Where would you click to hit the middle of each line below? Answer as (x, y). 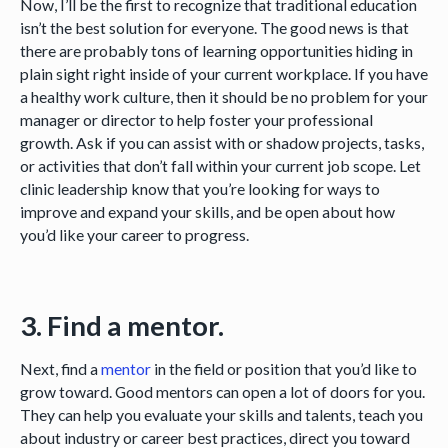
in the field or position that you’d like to (283, 369)
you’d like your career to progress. (135, 234)
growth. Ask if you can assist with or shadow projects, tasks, (221, 142)
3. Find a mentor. (124, 325)
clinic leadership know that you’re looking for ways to (199, 188)
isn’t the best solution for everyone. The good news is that (214, 27)
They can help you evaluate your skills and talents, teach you (221, 415)
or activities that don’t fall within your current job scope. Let (220, 165)
